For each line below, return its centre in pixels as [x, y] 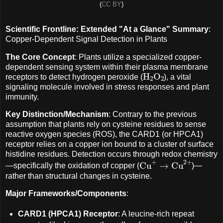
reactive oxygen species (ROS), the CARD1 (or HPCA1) [104, 134]
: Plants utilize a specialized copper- [138, 57]
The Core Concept [40, 57]
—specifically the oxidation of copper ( [72, 166]
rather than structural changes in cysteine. [79, 176]
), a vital [178, 77]
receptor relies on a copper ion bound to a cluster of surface [110, 144]
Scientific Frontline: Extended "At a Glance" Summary [107, 29]
